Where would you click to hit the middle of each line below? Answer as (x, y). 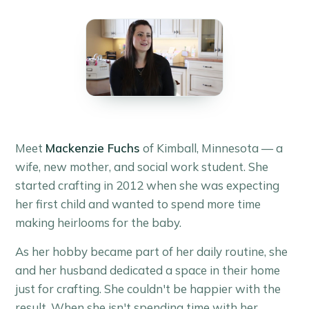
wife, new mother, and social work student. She (142, 167)
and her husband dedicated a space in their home (148, 270)
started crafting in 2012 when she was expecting (148, 186)
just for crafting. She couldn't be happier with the (148, 288)
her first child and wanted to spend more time (138, 204)
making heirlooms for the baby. (99, 223)
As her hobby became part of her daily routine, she (152, 251)
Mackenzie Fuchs (93, 148)
